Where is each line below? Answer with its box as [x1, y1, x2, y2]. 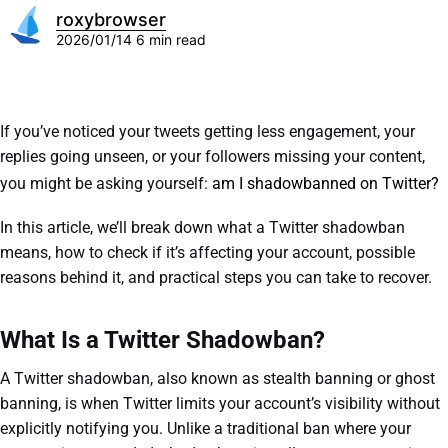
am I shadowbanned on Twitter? [212, 174, 439, 193]
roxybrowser [56, 8, 166, 30]
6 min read [136, 30, 206, 48]
